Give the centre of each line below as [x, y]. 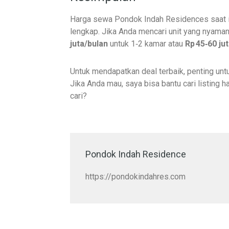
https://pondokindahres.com [135, 177]
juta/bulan [89, 44]
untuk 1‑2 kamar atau [146, 44]
